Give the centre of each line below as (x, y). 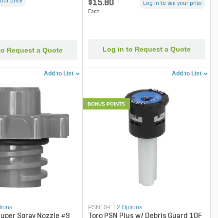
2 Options (130, 207)
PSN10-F (100, 207)
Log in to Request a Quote (147, 49)
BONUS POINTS (107, 104)
